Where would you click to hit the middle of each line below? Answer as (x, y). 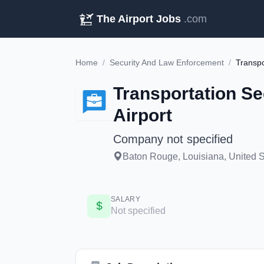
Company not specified (173, 139)
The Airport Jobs (139, 19)
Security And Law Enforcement (167, 62)
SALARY (126, 199)
